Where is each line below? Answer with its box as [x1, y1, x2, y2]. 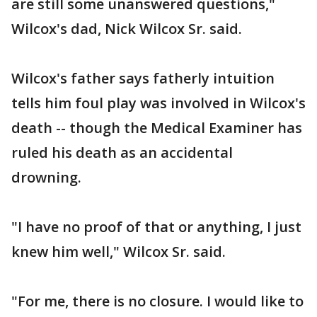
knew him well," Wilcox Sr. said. [11, 242, 226, 261]
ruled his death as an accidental [11, 143, 233, 162]
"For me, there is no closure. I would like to [11, 292, 304, 311]
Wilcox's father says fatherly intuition [11, 69, 275, 88]
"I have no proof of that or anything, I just [11, 217, 301, 236]
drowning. [11, 168, 81, 187]
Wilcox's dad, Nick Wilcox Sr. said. [11, 19, 242, 38]
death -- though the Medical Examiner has [11, 118, 302, 137]
